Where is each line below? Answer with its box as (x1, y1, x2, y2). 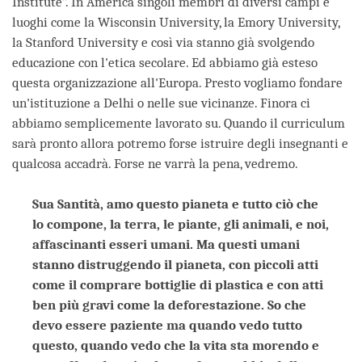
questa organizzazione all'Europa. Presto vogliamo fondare (12, 74, 343, 90)
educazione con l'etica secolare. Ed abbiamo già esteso (12, 54, 318, 70)
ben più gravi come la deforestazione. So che (32, 297, 306, 313)
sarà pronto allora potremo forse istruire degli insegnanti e (12, 135, 348, 151)
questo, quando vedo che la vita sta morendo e (32, 337, 319, 353)
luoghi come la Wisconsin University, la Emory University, (12, 14, 339, 30)
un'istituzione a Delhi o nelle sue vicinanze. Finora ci (12, 95, 310, 111)
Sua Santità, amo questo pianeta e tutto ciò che (32, 196, 318, 212)
